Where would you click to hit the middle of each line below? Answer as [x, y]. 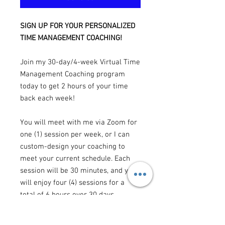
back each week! [48, 99]
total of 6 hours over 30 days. [68, 195]
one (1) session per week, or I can [75, 135]
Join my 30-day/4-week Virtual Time [80, 63]
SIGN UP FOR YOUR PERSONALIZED [78, 26]
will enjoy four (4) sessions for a [72, 183]
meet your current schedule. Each [75, 159]
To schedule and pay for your [67, 219]
